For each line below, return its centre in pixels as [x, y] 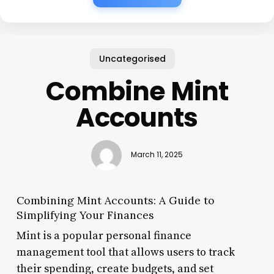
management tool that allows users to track [125, 252]
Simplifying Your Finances [85, 215]
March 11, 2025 [157, 155]
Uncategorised [132, 58]
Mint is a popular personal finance [104, 235]
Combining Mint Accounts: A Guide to [115, 200]
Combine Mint [137, 91]
